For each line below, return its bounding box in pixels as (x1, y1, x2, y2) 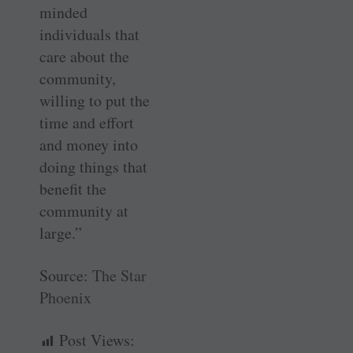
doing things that (39, 156, 147, 177)
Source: (39, 265, 92, 286)
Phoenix (39, 287, 91, 308)
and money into (39, 134, 138, 155)
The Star (92, 265, 147, 286)
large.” (39, 222, 82, 243)
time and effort (39, 112, 134, 133)
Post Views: (59, 329, 135, 351)
